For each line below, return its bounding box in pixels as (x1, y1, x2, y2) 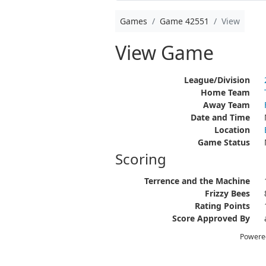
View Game (115, 40, 214, 65)
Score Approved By (172, 213, 250, 224)
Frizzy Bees (204, 188, 250, 199)
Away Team (202, 99, 250, 110)
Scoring (115, 149, 166, 169)
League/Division (183, 74, 250, 85)
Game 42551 (159, 15, 209, 27)
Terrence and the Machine (144, 175, 250, 186)
